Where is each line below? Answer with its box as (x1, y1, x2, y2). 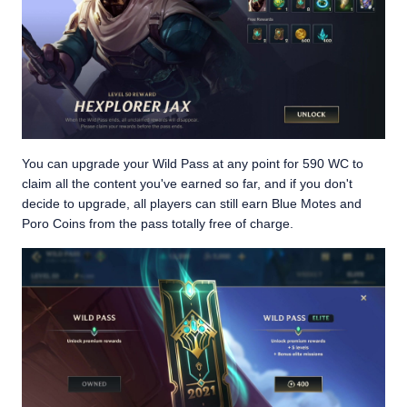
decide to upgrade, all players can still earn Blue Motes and (22, 196, 362, 211)
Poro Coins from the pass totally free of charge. (22, 216, 293, 231)
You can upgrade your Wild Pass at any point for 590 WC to (22, 156, 363, 171)
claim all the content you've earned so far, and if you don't (22, 176, 352, 191)
